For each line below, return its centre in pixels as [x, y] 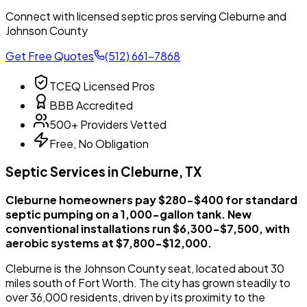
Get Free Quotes [50, 56]
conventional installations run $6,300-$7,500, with [148, 228]
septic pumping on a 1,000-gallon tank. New [128, 214]
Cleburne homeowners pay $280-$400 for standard [151, 199]
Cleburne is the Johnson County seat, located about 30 [145, 268]
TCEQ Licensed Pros [102, 86]
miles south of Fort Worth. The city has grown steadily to [148, 282]
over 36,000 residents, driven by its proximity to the [135, 297]
